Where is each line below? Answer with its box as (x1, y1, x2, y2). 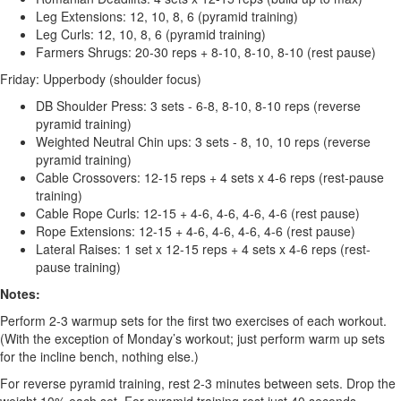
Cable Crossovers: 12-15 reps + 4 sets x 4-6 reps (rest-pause (36, 168, 384, 186)
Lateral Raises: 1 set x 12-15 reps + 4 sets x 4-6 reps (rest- (36, 240, 371, 258)
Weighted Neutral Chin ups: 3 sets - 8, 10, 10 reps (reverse (36, 132, 371, 150)
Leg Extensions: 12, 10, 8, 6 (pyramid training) (36, 7, 302, 25)
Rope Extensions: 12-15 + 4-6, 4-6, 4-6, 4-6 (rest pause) (36, 222, 359, 240)
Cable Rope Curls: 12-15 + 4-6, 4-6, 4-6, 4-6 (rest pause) (36, 204, 363, 222)
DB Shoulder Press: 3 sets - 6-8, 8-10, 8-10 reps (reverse (36, 97, 361, 115)
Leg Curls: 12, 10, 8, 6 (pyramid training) (36, 25, 269, 43)
